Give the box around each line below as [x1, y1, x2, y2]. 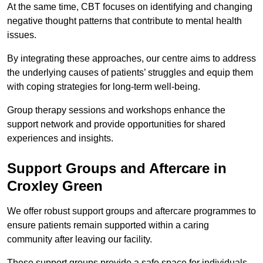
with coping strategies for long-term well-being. [7, 81, 203, 92]
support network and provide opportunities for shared [7, 119, 225, 129]
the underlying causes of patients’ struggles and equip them [7, 67, 253, 77]
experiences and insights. [7, 133, 113, 143]
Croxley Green [7, 177, 103, 194]
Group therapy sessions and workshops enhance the [7, 104, 225, 115]
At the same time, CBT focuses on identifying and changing [7, 1, 252, 12]
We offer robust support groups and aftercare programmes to [7, 205, 256, 216]
